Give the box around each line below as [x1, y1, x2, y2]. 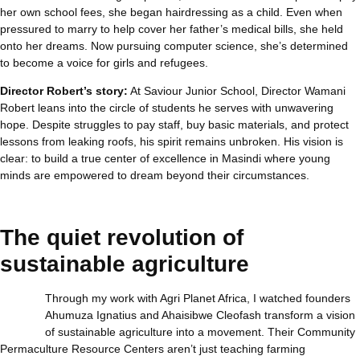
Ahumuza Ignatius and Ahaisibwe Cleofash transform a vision [45, 308, 355, 321]
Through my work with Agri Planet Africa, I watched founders [45, 291, 350, 305]
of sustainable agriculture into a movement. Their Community [45, 325, 355, 338]
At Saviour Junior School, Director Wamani [128, 84, 346, 98]
